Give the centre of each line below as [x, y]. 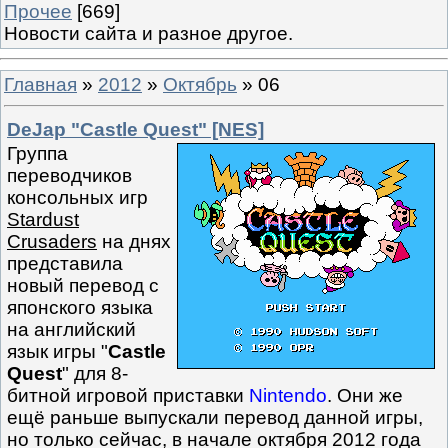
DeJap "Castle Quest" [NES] [135, 130]
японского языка [80, 308]
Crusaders [52, 242]
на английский [71, 330]
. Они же [365, 396]
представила [65, 264]
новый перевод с [83, 286]
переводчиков [69, 176]
